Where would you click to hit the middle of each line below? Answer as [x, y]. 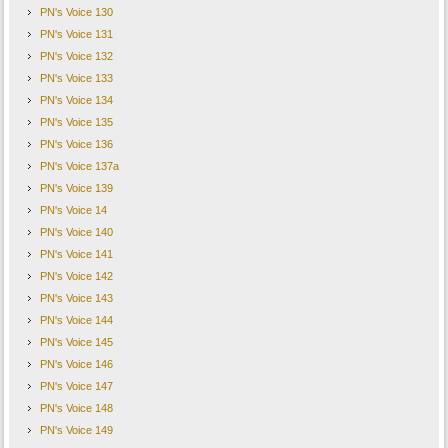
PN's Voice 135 [77, 122]
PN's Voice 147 [77, 386]
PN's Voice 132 [77, 56]
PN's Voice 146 [77, 364]
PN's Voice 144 [77, 320]
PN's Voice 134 [77, 100]
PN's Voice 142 [77, 276]
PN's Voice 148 [77, 408]
